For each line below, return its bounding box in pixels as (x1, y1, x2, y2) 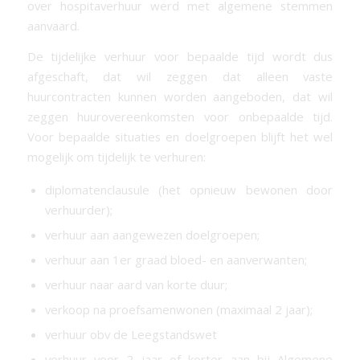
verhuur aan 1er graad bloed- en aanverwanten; (44, 251, 307, 268)
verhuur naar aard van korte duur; (44, 276, 227, 292)
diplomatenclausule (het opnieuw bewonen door (44, 181, 333, 198)
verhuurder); (44, 201, 112, 218)
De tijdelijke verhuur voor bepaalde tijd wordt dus (27, 48, 333, 65)
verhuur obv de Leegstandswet (44, 325, 217, 342)
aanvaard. (27, 18, 80, 35)
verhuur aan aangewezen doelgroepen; (44, 226, 260, 243)
